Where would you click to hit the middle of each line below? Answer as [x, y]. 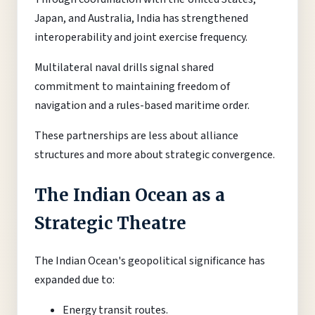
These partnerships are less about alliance [136, 135]
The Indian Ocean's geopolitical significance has [150, 261]
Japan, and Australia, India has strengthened [141, 18]
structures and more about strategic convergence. [155, 154]
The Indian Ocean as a [130, 195]
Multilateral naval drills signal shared [124, 67]
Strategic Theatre [110, 223]
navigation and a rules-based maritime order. [142, 105]
